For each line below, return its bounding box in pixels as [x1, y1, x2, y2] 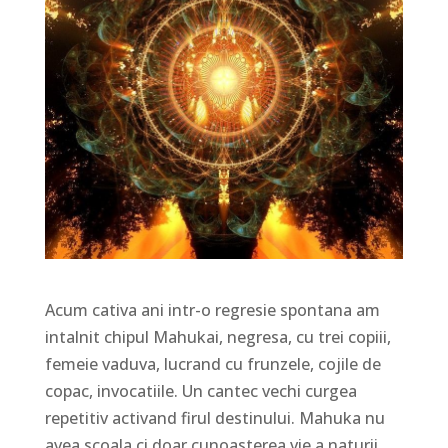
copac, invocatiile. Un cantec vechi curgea [44, 379, 357, 402]
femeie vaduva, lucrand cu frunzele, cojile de [44, 352, 381, 375]
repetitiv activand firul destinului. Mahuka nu [44, 406, 385, 429]
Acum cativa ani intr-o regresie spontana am [44, 298, 380, 321]
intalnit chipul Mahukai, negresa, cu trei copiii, [44, 325, 391, 348]
